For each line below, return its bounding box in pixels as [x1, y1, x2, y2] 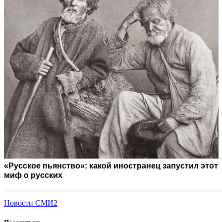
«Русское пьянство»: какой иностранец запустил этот [4, 162, 218, 170]
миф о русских [4, 171, 62, 180]
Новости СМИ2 [4, 199, 57, 208]
